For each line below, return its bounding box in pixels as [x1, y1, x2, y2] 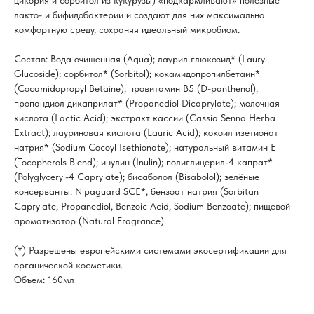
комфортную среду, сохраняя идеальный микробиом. [14, 24, 240, 36]
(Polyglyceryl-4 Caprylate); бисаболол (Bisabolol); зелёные [14, 171, 259, 183]
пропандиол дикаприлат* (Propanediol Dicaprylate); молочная [14, 97, 280, 109]
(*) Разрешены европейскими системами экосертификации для [14, 245, 287, 257]
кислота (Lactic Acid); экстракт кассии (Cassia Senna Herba [14, 112, 275, 124]
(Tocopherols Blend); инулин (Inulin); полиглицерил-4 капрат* [14, 156, 273, 168]
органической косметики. [14, 259, 123, 271]
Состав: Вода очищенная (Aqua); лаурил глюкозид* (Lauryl [14, 53, 267, 65]
